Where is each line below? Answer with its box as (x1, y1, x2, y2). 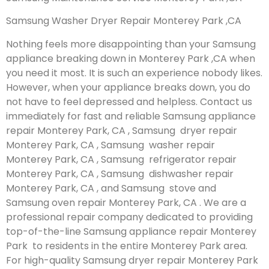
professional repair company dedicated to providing (6, 210, 253, 224)
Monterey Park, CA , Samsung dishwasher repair (6, 166, 234, 181)
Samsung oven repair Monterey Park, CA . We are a (6, 195, 246, 210)
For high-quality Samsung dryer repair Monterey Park (6, 253, 258, 267)
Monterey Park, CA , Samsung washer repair (6, 138, 215, 152)
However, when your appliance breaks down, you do (6, 80, 250, 94)
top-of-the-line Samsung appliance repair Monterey (6, 224, 256, 238)
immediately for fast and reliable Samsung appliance (6, 109, 256, 123)
